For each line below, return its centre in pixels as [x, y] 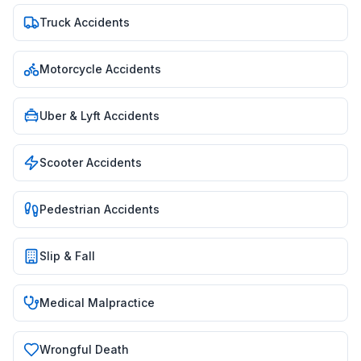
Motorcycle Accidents [100, 69]
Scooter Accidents [91, 162]
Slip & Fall [67, 256]
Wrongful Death [84, 349]
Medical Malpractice [97, 303]
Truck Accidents [85, 22]
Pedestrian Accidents [100, 209]
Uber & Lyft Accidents [100, 116]
